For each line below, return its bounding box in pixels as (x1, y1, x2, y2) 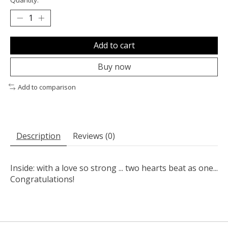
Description (16, 130, 61, 142)
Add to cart (93, 39, 135, 51)
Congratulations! (10, 174, 74, 185)
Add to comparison (17, 82, 76, 92)
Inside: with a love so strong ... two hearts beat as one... (10, 162, 218, 174)
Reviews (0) (73, 130, 115, 142)
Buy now (97, 61, 131, 72)
